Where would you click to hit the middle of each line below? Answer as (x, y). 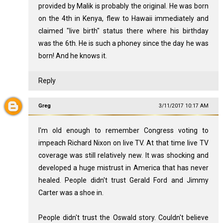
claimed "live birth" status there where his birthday (123, 31)
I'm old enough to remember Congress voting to (123, 130)
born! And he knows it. (72, 56)
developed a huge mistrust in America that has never (123, 168)
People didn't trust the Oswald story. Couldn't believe (123, 218)
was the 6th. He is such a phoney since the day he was (123, 43)
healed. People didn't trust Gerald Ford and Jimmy (123, 180)
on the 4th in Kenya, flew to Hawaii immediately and (123, 18)
